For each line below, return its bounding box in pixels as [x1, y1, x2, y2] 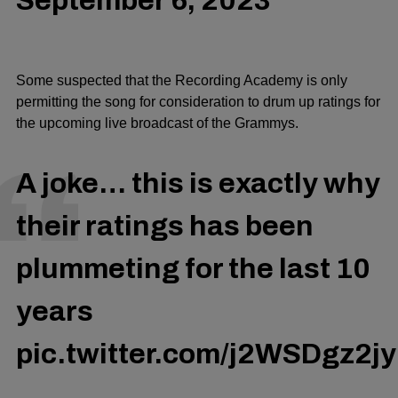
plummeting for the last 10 [16, 253, 370, 285]
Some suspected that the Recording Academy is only [16, 73, 347, 89]
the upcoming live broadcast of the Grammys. [16, 115, 298, 131]
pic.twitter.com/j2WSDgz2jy [16, 338, 396, 370]
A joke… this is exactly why [16, 168, 380, 200]
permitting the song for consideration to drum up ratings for [16, 94, 380, 110]
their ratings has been [16, 211, 314, 243]
